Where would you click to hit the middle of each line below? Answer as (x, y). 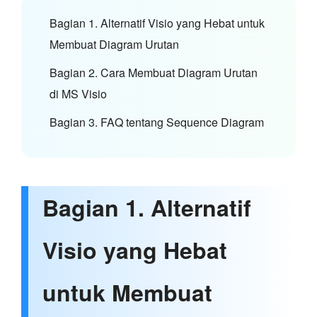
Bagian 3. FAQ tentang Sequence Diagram (157, 122)
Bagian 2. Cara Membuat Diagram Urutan (154, 72)
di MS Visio (78, 93)
